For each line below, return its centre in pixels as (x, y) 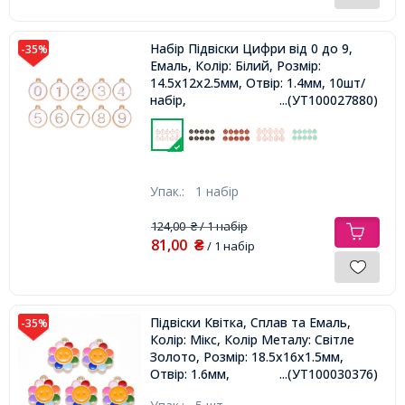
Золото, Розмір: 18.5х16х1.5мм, (246, 356)
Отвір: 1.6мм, (189, 373)
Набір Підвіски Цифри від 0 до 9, (251, 48)
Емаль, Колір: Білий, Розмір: (235, 65)
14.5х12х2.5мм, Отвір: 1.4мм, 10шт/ (257, 82)
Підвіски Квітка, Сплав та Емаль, (250, 322)
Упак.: (172, 191)
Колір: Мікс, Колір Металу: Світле (252, 339)
